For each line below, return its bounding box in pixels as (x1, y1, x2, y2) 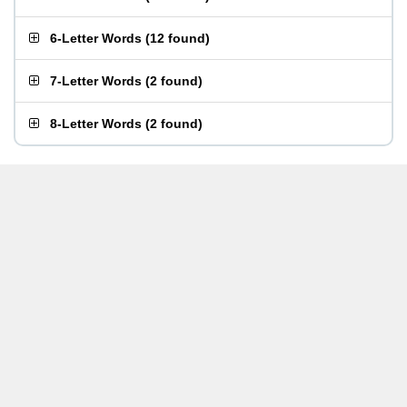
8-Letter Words (50, 116, 142, 131)
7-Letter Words (50, 74, 142, 88)
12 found (150, 31, 205, 45)
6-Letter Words (50, 31, 142, 45)
